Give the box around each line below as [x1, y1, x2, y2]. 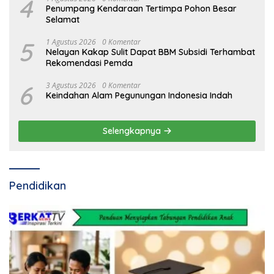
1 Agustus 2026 [46, 37, 96, 48]
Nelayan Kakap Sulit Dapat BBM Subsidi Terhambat [46, 46, 255, 58]
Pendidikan [9, 179, 66, 193]
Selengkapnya [102, 125, 163, 137]
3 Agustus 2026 [46, 80, 96, 91]
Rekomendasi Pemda [46, 57, 133, 69]
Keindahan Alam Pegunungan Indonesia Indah [46, 90, 232, 102]
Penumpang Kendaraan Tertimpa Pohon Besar [46, 3, 237, 15]
